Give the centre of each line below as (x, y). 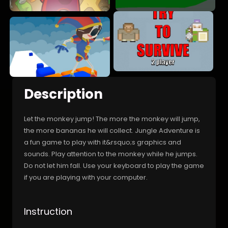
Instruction (48, 211)
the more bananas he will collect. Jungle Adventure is (112, 130)
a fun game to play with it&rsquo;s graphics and (103, 142)
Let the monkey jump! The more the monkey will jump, (112, 119)
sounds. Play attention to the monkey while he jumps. (111, 154)
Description (63, 94)
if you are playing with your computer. (86, 177)
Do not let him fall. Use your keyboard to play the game (114, 165)
